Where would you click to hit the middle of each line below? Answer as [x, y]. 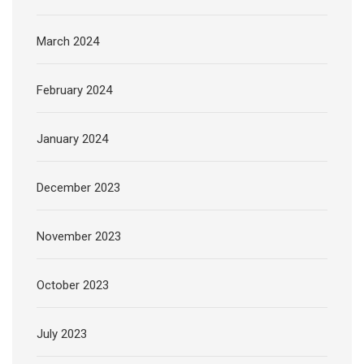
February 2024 [74, 91]
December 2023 [78, 188]
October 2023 [73, 286]
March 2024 [68, 42]
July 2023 [62, 334]
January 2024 [72, 139]
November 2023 [79, 237]
